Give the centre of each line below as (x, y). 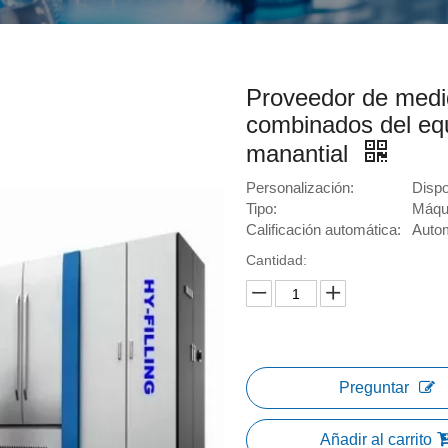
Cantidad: (276, 260)
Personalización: (299, 187)
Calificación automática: (323, 229)
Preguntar (373, 387)
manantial (300, 153)
